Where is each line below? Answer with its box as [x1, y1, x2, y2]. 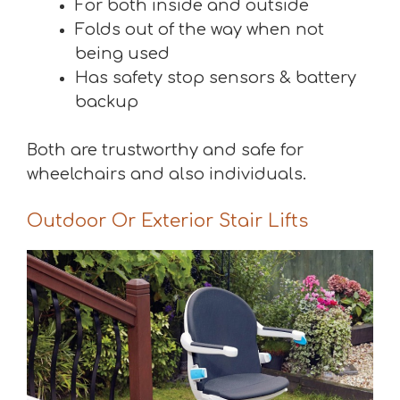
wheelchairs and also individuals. [27, 165, 306, 184]
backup [75, 93, 138, 112]
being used [75, 45, 170, 63]
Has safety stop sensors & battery [75, 69, 356, 87]
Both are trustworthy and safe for [27, 141, 304, 160]
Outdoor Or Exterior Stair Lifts [27, 211, 308, 232]
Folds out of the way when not [75, 21, 324, 39]
